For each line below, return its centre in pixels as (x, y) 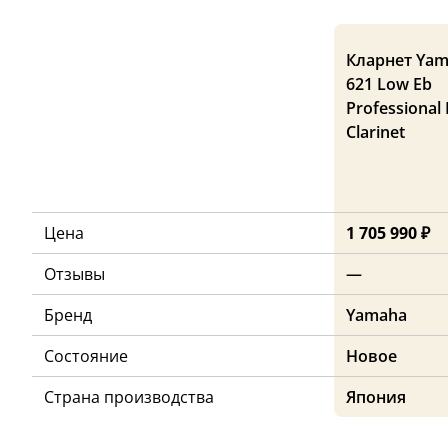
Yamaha (376, 315)
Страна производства (129, 397)
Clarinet (375, 132)
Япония (376, 397)
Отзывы (74, 274)
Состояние (86, 356)
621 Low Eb (389, 84)
